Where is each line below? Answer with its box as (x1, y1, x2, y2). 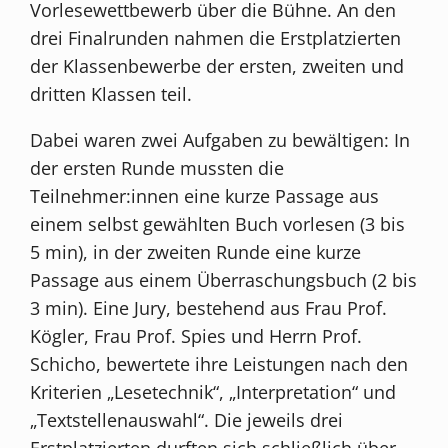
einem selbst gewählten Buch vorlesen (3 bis (30, 211, 406, 236)
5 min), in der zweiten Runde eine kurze (30, 239, 362, 264)
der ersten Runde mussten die (30, 155, 285, 180)
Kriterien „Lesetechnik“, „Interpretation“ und (30, 379, 397, 404)
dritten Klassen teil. (30, 81, 193, 106)
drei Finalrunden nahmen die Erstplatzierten (30, 25, 402, 50)
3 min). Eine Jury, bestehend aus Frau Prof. (30, 295, 388, 320)
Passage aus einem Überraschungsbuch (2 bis (30, 267, 418, 292)
